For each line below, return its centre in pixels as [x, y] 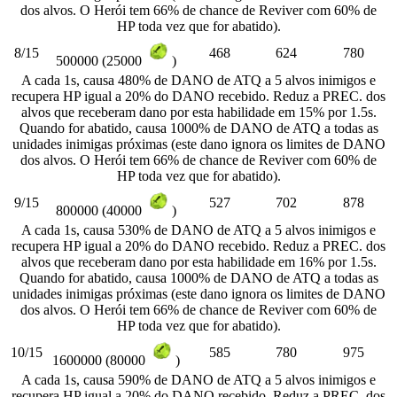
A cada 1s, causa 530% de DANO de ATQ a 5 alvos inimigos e [198, 230]
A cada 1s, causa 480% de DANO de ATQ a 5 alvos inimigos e [198, 80]
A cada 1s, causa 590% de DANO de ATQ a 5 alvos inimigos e [198, 379]
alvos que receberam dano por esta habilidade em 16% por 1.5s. [198, 261]
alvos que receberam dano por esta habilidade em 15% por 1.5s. [198, 112]
